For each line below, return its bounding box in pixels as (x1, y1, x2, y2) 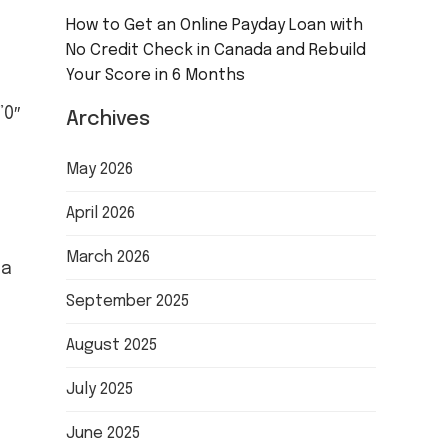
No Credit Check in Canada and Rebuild (66, 41, 367, 59)
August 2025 (66, 336, 158, 354)
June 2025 (66, 424, 141, 442)
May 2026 (66, 160, 134, 178)
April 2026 (66, 204, 136, 222)
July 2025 (66, 380, 134, 398)
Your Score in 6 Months (66, 66, 246, 84)
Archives (66, 108, 151, 130)
